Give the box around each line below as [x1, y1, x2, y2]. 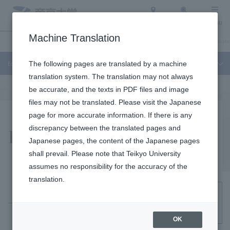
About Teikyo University [92, 38, 145, 45]
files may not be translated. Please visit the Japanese [29, 98, 201, 106]
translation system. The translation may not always [29, 72, 193, 81]
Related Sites [8, 124, 118, 148]
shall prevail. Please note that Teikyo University [29, 149, 181, 158]
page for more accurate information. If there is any [29, 111, 192, 119]
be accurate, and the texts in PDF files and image [29, 85, 189, 93]
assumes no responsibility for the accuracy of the [29, 162, 187, 170]
